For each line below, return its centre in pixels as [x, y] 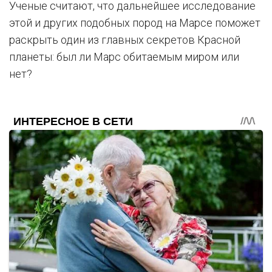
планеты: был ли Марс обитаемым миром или [124, 57]
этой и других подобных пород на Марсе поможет [135, 23]
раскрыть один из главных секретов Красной [125, 40]
